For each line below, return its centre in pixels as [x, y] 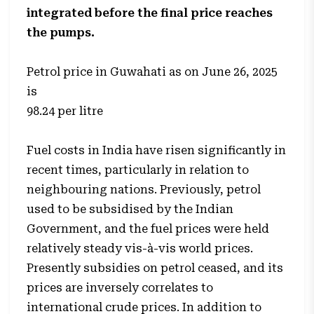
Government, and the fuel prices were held [148, 229]
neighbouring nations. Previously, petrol [144, 190]
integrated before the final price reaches [150, 13]
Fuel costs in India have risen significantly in [157, 150]
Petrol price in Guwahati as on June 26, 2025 [152, 72]
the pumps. [62, 33]
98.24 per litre [65, 111]
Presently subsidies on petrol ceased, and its [155, 268]
